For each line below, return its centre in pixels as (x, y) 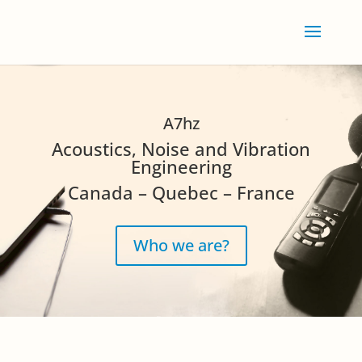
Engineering (181, 167)
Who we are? (181, 246)
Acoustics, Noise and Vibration (181, 149)
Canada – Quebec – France (181, 193)
